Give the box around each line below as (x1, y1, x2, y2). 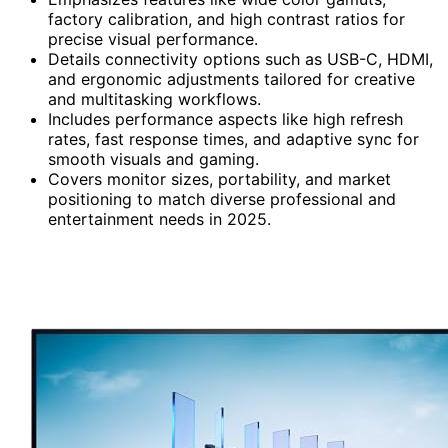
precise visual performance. (48, 28, 258, 49)
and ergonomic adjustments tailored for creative (48, 68, 415, 89)
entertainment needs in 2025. (48, 208, 271, 229)
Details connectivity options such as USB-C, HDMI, (48, 48, 433, 69)
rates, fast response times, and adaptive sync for (48, 128, 419, 149)
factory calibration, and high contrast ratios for (48, 8, 405, 29)
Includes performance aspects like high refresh (48, 108, 403, 129)
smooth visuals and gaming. (48, 148, 259, 169)
